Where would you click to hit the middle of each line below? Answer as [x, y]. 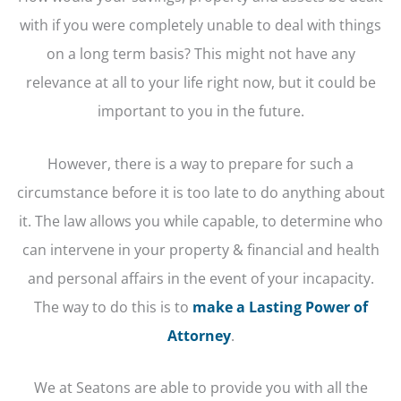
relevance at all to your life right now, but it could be [200, 82]
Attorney [199, 335]
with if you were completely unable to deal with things [200, 25]
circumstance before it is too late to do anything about [200, 192]
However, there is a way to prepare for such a [200, 163]
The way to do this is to [113, 306]
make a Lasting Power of [280, 306]
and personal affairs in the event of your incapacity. [200, 277]
